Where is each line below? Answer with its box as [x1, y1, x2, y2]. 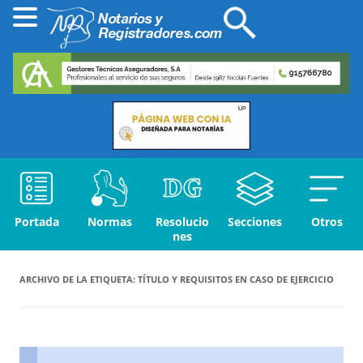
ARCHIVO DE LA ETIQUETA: [19, 273, 138, 286]
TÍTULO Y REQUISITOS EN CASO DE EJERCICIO [138, 273, 334, 286]
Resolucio [156, 214, 209, 230]
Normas [87, 214, 132, 230]
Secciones [228, 214, 282, 230]
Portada [14, 214, 59, 230]
